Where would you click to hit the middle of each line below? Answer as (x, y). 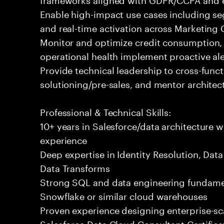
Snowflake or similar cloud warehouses (124, 195)
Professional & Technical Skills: (106, 111)
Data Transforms (75, 167)
